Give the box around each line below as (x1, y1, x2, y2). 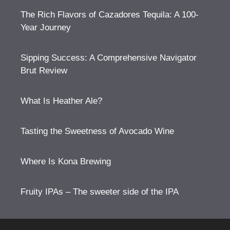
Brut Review (21, 65, 67, 75)
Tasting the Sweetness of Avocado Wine (21, 126, 174, 136)
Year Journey (21, 22, 71, 32)
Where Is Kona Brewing (21, 156, 111, 166)
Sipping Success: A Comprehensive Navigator (21, 52, 197, 63)
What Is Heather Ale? (21, 95, 102, 106)
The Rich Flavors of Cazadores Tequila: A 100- (21, 9, 199, 20)
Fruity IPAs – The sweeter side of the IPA (21, 186, 179, 197)
